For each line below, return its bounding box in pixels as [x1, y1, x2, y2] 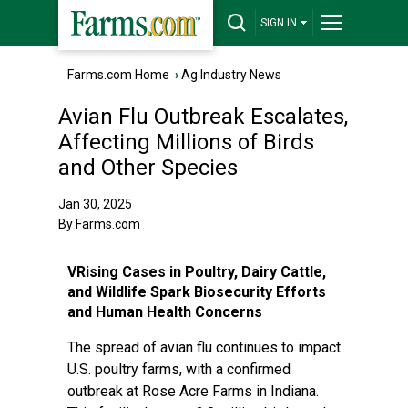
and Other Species [58, 155, 238, 180]
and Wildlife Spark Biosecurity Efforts [67, 283, 326, 301]
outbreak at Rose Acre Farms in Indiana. [67, 382, 319, 400]
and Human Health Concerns [67, 303, 262, 321]
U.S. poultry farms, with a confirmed [67, 361, 291, 378]
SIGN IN [260, 16, 297, 29]
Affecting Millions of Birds [58, 129, 314, 155]
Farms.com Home [67, 67, 169, 82]
